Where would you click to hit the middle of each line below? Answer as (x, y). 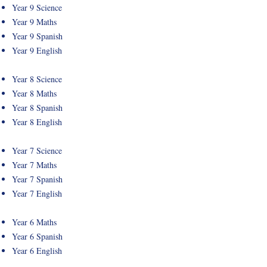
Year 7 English (40, 193)
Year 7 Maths (36, 165)
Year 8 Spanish (37, 108)
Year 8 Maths (36, 93)
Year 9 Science (37, 7)
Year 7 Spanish (37, 179)
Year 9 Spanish (37, 36)
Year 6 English (37, 251)
